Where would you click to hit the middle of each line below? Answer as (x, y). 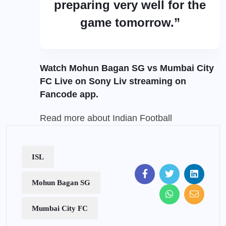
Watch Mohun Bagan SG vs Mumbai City (127, 68)
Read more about (76, 118)
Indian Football (142, 118)
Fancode (59, 94)
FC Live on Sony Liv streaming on (113, 81)
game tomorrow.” (130, 22)
